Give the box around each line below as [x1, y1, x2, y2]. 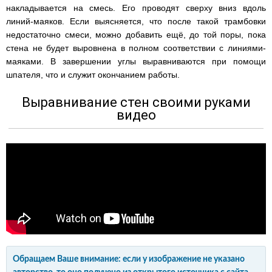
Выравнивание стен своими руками [21, 95, 251, 110]
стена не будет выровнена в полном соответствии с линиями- [6, 43, 266, 53]
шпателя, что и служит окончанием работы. [6, 70, 180, 80]
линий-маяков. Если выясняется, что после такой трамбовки [6, 16, 266, 26]
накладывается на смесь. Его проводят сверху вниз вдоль [6, 3, 266, 13]
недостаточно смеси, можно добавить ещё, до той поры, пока [6, 30, 266, 39]
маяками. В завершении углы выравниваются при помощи [6, 56, 266, 66]
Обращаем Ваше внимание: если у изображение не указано [13, 255, 245, 263]
